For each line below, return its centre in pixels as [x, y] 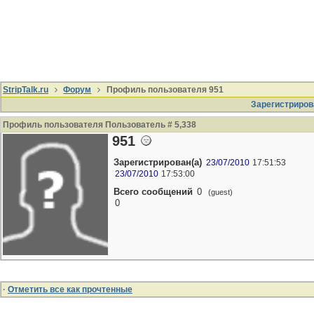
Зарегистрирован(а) [158, 162]
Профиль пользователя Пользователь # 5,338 [100, 125]
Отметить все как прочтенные [70, 289]
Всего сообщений [153, 192]
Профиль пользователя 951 [164, 90]
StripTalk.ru [26, 90]
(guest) [219, 192]
